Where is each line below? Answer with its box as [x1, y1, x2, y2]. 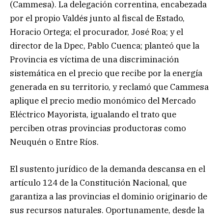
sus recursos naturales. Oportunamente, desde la [10, 204, 204, 216]
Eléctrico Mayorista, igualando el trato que [10, 109, 176, 120]
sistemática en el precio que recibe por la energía [10, 68, 202, 79]
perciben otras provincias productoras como [10, 123, 186, 134]
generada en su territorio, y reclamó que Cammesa [10, 82, 209, 93]
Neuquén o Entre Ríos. [10, 137, 99, 148]
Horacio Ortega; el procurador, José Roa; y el [10, 27, 183, 38]
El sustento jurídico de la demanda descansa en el [10, 163, 205, 174]
